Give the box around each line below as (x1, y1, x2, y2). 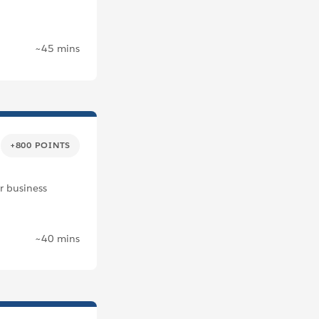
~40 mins (35, 231, 80, 245)
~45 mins (35, 42, 80, 56)
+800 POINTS (9, 139, 70, 152)
